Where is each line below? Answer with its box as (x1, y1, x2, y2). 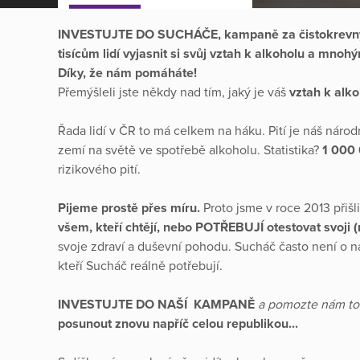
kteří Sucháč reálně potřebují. (58, 257, 226, 274)
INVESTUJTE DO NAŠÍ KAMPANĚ (58, 296, 258, 313)
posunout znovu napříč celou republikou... (58, 315, 298, 332)
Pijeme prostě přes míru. (58, 199, 203, 216)
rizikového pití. (58, 161, 141, 178)
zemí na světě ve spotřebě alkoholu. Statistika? (58, 141, 322, 158)
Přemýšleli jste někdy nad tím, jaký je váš (58, 84, 289, 100)
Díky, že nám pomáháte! (58, 64, 200, 81)
